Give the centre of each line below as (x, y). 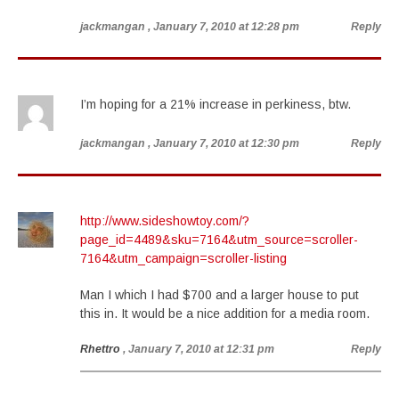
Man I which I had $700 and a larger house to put (220, 295)
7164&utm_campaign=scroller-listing (183, 258)
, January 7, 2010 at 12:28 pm (224, 27)
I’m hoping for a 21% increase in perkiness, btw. (216, 104)
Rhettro (100, 349)
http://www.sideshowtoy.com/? (165, 221)
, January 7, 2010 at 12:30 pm (224, 143)
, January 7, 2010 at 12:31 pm (199, 349)
